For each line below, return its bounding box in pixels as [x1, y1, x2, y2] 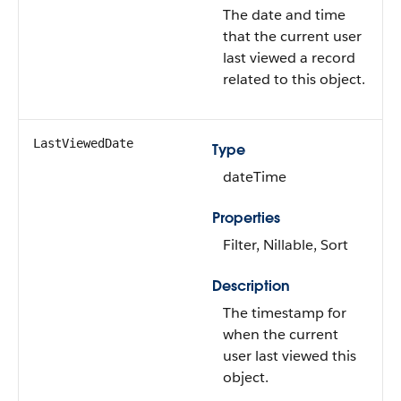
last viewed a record [223, 48, 355, 67]
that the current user [223, 27, 362, 46]
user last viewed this [223, 346, 356, 365]
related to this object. [223, 70, 365, 89]
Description [212, 277, 290, 295]
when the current [223, 325, 338, 344]
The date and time [223, 5, 346, 24]
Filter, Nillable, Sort [223, 235, 348, 254]
